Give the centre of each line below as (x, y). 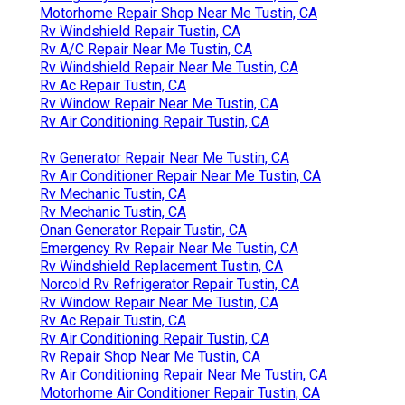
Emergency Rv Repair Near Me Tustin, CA (169, 248)
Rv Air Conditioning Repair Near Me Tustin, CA (184, 374)
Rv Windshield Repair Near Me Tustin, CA (169, 67)
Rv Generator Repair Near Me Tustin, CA (165, 157)
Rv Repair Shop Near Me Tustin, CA (150, 356)
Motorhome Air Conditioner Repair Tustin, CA (180, 392)
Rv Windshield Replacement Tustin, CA (161, 266)
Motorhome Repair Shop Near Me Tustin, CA (179, 13)
